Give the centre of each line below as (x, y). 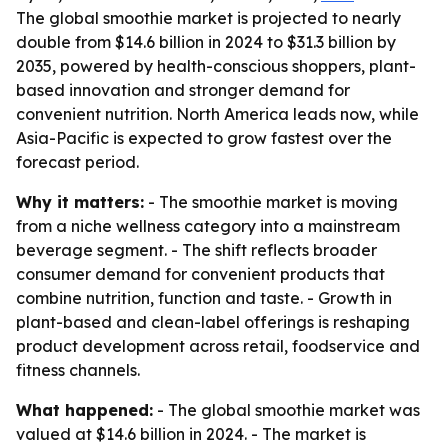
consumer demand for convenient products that (200, 274)
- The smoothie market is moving (271, 202)
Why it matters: (80, 202)
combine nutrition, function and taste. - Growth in (204, 298)
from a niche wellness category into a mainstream (208, 226)
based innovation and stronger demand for (183, 90)
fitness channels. (78, 370)
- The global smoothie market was (286, 410)
